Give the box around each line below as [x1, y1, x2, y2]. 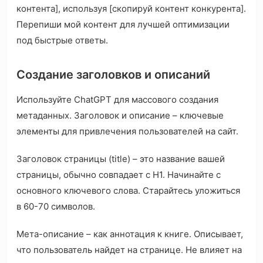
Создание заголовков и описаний [16, 68, 210, 82]
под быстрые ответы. [16, 35, 108, 46]
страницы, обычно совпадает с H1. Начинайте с [16, 169, 221, 181]
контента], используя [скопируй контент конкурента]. [16, 3, 246, 15]
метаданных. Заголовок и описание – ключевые [16, 110, 224, 122]
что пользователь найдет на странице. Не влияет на [16, 244, 242, 256]
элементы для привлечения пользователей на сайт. [16, 126, 238, 137]
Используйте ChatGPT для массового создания [16, 94, 218, 106]
